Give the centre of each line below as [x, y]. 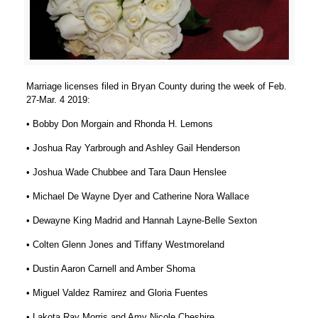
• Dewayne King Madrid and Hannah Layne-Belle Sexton [142, 220]
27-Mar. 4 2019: [59, 99]
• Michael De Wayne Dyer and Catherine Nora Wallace [138, 196]
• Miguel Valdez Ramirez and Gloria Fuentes [117, 292]
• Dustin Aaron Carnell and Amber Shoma [111, 268]
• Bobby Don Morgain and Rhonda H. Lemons [120, 124]
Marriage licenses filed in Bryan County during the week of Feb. [157, 86]
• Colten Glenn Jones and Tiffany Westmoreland [126, 244]
